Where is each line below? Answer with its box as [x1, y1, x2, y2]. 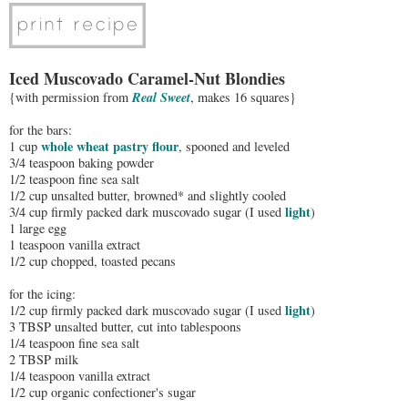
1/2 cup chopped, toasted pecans [9, 251, 176, 270]
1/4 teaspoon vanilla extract [9, 366, 150, 384]
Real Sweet [132, 87, 190, 107]
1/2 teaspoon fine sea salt [9, 169, 139, 188]
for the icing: [9, 284, 76, 302]
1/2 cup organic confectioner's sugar [9, 382, 196, 401]
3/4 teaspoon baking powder [9, 153, 154, 171]
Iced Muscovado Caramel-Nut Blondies [9, 66, 285, 90]
